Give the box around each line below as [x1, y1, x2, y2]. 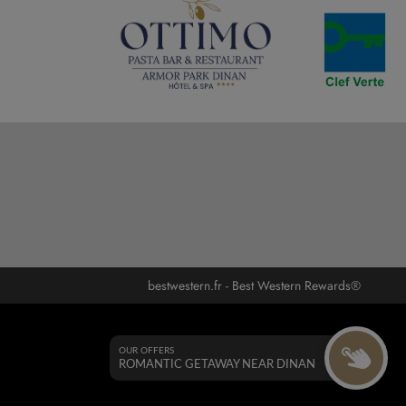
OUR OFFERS [119, 346, 174, 355]
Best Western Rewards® [232, 276, 361, 295]
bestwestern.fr [148, 276, 222, 295]
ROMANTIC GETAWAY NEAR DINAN [119, 359, 315, 371]
